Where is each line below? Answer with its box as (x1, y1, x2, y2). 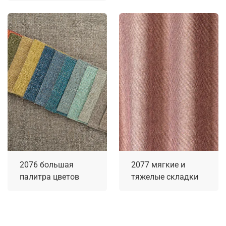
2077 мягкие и (131, 159, 185, 169)
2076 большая (20, 159, 74, 169)
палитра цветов (20, 172, 79, 182)
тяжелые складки (131, 172, 198, 182)
